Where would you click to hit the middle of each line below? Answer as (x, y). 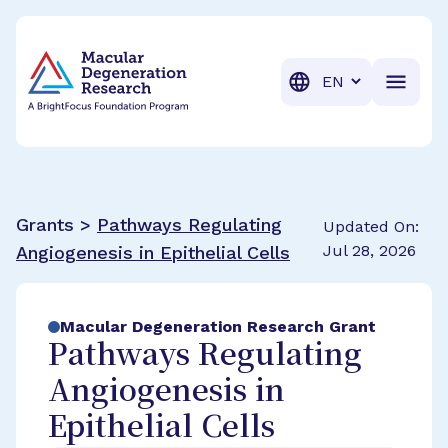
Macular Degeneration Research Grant (218, 326)
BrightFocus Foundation (121, 38)
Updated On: (370, 226)
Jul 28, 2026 (369, 250)
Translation (356, 80)
